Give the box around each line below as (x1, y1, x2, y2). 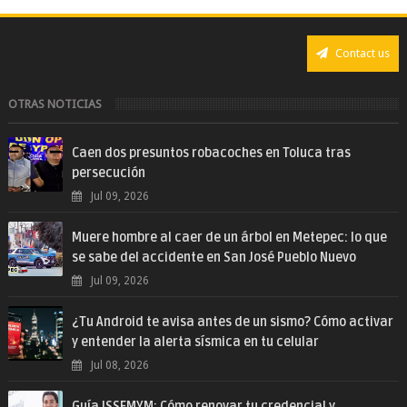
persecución (71, 164, 145, 181)
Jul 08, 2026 (90, 358, 149, 372)
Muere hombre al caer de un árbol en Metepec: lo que (71, 229, 387, 245)
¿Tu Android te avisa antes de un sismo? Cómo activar (71, 313, 393, 330)
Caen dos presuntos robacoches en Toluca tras (71, 144, 351, 161)
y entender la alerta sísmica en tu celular (71, 333, 319, 350)
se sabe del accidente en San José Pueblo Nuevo (71, 249, 356, 265)
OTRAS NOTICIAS (7, 96, 102, 111)
